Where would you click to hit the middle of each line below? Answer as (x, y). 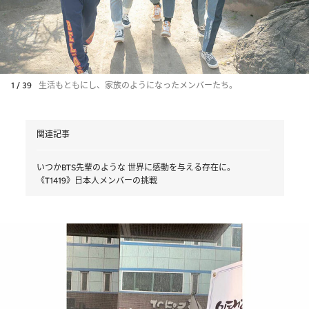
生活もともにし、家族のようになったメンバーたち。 (138, 85)
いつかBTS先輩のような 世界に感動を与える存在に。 (136, 167)
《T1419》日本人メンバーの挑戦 (97, 180)
